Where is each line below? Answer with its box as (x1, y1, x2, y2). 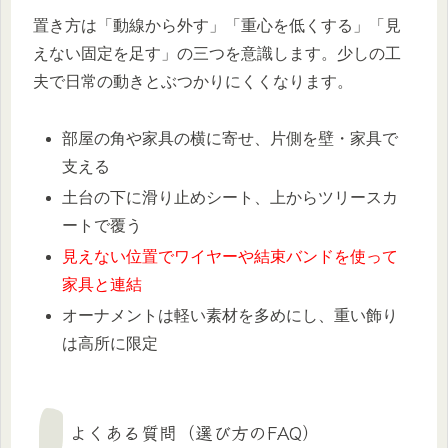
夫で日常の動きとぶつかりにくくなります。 (33, 72, 353, 90)
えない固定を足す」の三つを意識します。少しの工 (33, 44, 401, 62)
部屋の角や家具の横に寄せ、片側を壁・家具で (62, 129, 399, 147)
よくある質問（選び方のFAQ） (69, 419, 320, 446)
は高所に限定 (62, 335, 159, 353)
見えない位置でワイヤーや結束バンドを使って (62, 247, 399, 265)
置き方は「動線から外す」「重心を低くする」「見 (33, 16, 401, 34)
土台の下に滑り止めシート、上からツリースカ (62, 188, 399, 206)
